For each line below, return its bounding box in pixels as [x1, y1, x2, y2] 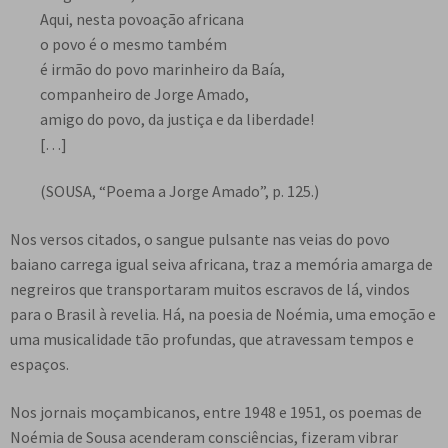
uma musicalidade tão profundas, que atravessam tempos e [10, 328, 414, 349]
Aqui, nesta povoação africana [40, 8, 244, 29]
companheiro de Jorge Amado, [40, 83, 249, 104]
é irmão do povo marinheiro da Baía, [40, 58, 285, 79]
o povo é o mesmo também [40, 33, 227, 54]
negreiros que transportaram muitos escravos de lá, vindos [10, 278, 410, 299]
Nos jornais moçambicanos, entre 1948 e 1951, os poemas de [10, 401, 422, 422]
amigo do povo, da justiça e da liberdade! [40, 108, 314, 129]
